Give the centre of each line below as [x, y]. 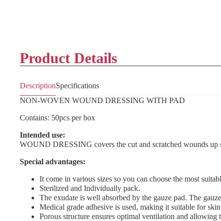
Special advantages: [53, 162]
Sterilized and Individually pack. [90, 188]
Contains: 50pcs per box [57, 118]
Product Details [69, 58]
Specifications [77, 86]
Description [38, 86]
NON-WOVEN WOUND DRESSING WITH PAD [102, 100]
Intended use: [42, 135]
